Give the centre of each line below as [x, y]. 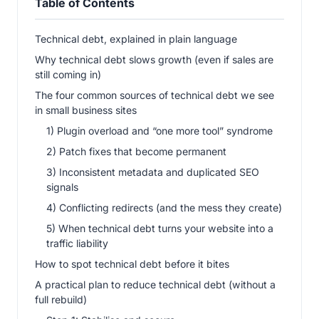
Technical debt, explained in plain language [136, 38]
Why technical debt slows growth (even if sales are [154, 59]
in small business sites [86, 110]
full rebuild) [61, 299]
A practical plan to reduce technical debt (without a [155, 284]
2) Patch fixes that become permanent [136, 151]
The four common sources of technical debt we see [155, 95]
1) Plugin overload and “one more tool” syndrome [159, 130]
